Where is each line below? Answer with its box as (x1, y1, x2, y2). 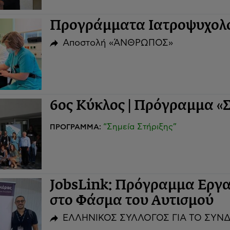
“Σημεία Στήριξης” (103, 122, 177, 131)
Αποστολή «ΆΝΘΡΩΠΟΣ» (63, 38, 174, 48)
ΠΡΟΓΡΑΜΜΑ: (49, 123, 103, 131)
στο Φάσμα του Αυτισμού (49, 195, 214, 208)
